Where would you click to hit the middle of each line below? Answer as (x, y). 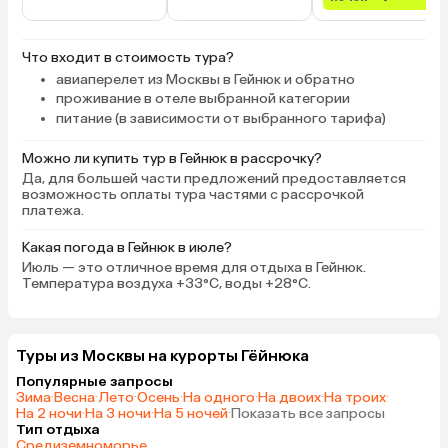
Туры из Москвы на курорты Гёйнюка (162, 356)
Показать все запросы (308, 414)
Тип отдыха (58, 430)
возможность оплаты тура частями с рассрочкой (193, 195)
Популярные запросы (94, 382)
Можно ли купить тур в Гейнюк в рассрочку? (172, 159)
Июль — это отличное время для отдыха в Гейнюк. (194, 268)
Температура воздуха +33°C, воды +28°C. (166, 284)
